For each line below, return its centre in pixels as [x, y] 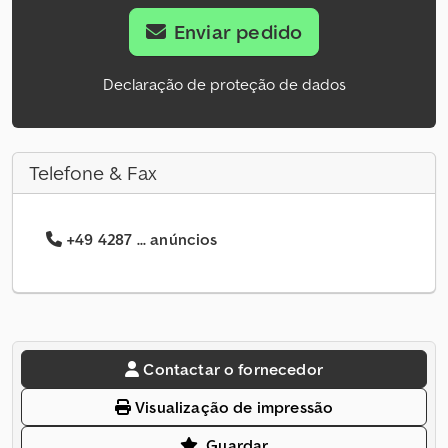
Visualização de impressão [232, 407]
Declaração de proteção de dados [224, 84]
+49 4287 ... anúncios [142, 239]
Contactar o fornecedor [233, 369]
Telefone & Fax [93, 173]
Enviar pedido [238, 32]
